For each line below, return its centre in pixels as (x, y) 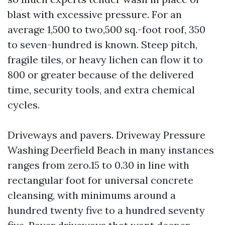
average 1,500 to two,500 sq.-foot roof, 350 (106, 29)
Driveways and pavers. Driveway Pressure (106, 135)
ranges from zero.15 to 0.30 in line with (98, 165)
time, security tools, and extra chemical (101, 90)
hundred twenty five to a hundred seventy (106, 210)
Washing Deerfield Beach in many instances (111, 150)
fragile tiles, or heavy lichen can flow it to (105, 60)
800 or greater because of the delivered (101, 75)
